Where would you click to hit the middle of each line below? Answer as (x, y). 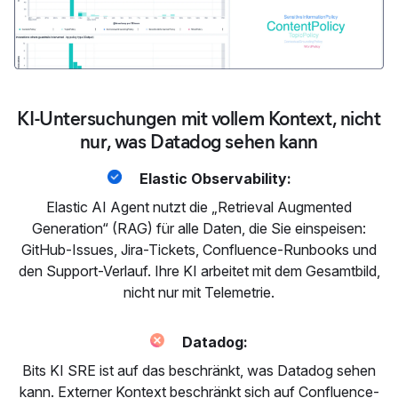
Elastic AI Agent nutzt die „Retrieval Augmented (199, 207)
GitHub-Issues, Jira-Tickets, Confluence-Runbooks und (199, 250)
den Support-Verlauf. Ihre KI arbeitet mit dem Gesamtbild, (199, 271)
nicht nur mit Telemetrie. (199, 293)
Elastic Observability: (213, 179)
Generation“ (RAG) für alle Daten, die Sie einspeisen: (199, 229)
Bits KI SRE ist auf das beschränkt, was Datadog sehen (199, 371)
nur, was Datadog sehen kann (199, 142)
